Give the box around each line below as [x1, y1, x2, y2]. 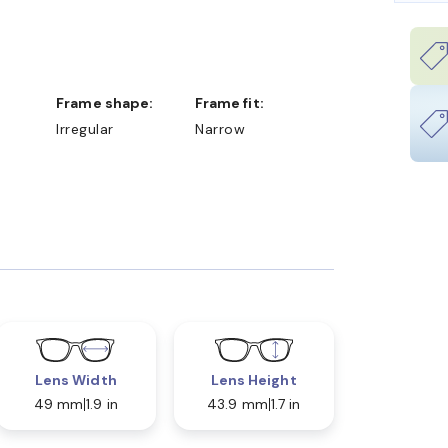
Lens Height [210, 371, 297, 390]
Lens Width [34, 371, 117, 390]
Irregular [56, 120, 114, 139]
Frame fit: [203, 94, 264, 113]
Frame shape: [64, 94, 154, 113]
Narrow [195, 120, 245, 139]
